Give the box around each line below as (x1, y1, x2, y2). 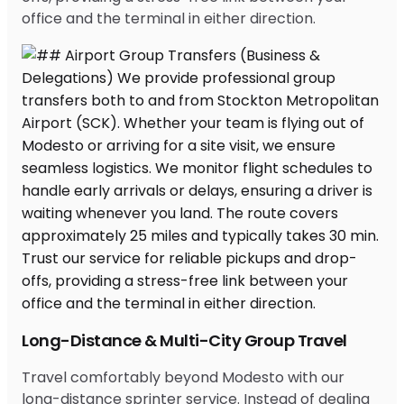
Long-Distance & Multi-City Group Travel (22, 328, 347, 352)
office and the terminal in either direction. (22, 7, 316, 29)
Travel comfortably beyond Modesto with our (22, 366, 344, 388)
